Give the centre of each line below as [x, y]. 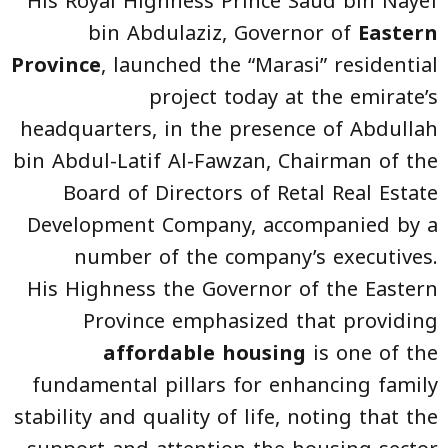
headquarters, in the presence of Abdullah [229, 128]
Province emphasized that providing [260, 320]
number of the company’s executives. [256, 256]
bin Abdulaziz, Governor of [223, 32]
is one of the [375, 352]
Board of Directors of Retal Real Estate [250, 192]
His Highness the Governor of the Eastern [232, 288]
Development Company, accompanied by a [232, 224]
